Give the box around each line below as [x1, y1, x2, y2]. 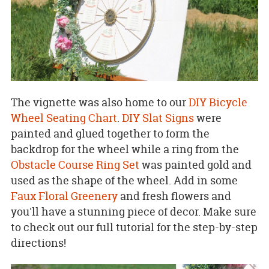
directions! [10, 235, 66, 250]
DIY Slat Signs [121, 110, 194, 125]
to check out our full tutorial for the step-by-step [10, 219, 258, 235]
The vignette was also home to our [10, 94, 189, 110]
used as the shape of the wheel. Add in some [10, 172, 238, 188]
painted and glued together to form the [10, 125, 210, 141]
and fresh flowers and [117, 188, 231, 204]
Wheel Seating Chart [10, 110, 117, 125]
